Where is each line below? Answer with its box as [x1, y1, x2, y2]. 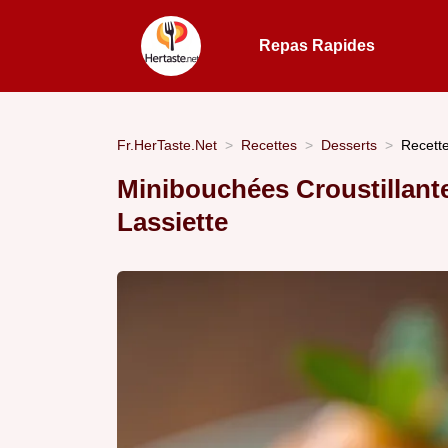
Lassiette [117, 208, 228, 237]
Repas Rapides [259, 37, 376, 54]
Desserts [321, 136, 377, 153]
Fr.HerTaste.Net [117, 136, 217, 153]
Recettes [241, 136, 297, 153]
